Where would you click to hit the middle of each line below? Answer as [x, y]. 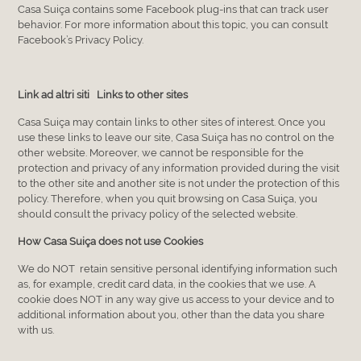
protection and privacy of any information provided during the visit [179, 168]
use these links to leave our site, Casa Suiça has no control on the [176, 137]
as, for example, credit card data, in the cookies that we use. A [167, 284]
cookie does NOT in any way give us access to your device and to [176, 299]
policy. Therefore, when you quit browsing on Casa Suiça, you [168, 198]
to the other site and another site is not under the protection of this [179, 183]
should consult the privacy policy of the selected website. [158, 214]
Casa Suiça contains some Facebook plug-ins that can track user [174, 9]
